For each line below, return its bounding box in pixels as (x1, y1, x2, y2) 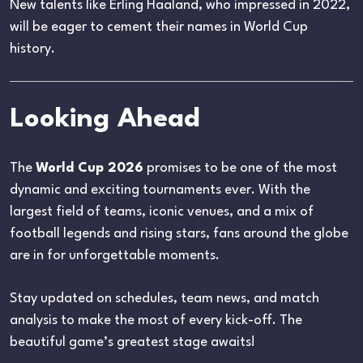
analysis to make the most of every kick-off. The (10, 313, 302, 327)
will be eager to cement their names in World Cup (10, 19, 308, 34)
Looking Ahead (10, 105, 200, 133)
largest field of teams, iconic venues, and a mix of (10, 204, 314, 219)
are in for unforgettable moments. (10, 248, 220, 263)
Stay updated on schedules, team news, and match (10, 291, 319, 305)
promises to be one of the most (143, 160, 337, 175)
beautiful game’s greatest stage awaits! (10, 335, 255, 349)
